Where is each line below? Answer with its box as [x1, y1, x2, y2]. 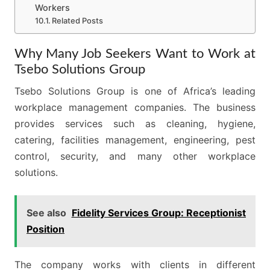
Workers [34, 2, 70, 13]
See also [27, 207, 67, 219]
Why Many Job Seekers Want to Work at [14, 47, 256, 60]
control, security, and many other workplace [14, 150, 256, 162]
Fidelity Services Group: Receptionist [71, 207, 246, 219]
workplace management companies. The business [14, 101, 256, 113]
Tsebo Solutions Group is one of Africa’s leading [14, 85, 256, 97]
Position [27, 223, 64, 235]
